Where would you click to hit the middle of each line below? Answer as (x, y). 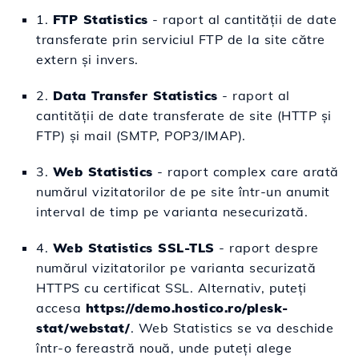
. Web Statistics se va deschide (232, 327)
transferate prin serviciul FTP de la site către (181, 39)
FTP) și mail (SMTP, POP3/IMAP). (141, 135)
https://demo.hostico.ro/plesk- (187, 307)
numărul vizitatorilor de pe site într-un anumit (183, 191)
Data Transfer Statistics (135, 95)
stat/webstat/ (83, 327)
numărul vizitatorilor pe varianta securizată (176, 267)
